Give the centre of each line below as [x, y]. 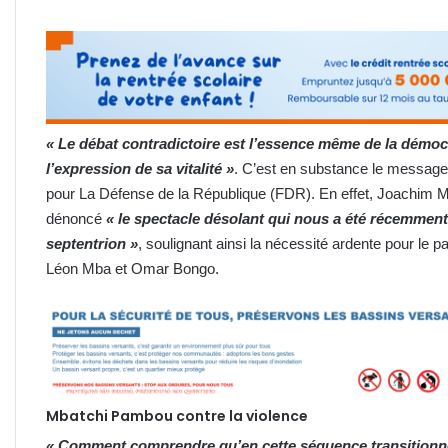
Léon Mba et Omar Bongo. [132, 268]
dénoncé [76, 218]
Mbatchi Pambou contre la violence [177, 415]
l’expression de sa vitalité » [140, 168]
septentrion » [92, 243]
